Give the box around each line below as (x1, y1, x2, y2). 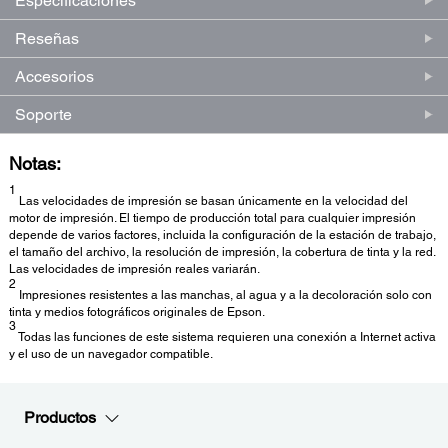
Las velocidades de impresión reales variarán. (9, 261, 260, 276)
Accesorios (15, 66, 94, 86)
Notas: (9, 152, 61, 174)
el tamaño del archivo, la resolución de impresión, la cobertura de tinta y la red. (9, 244, 435, 259)
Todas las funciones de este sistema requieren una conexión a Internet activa (16, 330, 436, 345)
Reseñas (15, 28, 79, 48)
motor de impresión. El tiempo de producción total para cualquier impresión (9, 210, 416, 225)
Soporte (15, 104, 72, 124)
